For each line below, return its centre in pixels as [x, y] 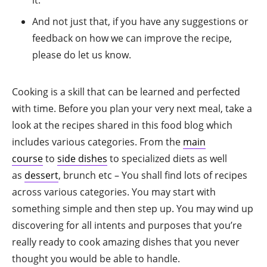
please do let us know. [82, 55]
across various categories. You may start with [114, 192]
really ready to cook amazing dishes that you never [126, 242]
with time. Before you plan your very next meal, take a [132, 108]
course [27, 158]
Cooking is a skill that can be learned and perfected [126, 91]
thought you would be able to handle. [96, 258]
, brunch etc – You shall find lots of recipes [153, 175]
